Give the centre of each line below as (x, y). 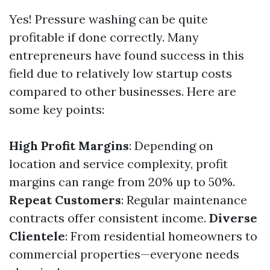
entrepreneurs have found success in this (127, 55)
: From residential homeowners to (161, 236)
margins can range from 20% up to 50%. (122, 182)
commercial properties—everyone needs (124, 254)
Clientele (37, 236)
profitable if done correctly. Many (104, 37)
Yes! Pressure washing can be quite (108, 19)
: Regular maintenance (184, 200)
